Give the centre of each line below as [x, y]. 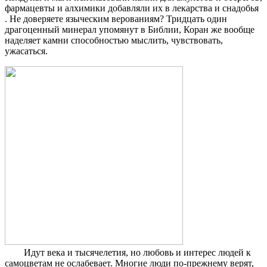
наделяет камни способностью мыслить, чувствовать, [114, 41]
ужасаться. [26, 51]
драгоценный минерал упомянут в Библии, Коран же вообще [130, 30]
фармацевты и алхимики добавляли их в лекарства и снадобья [132, 8]
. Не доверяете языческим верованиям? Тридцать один [116, 19]
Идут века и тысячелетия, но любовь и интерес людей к [128, 253]
